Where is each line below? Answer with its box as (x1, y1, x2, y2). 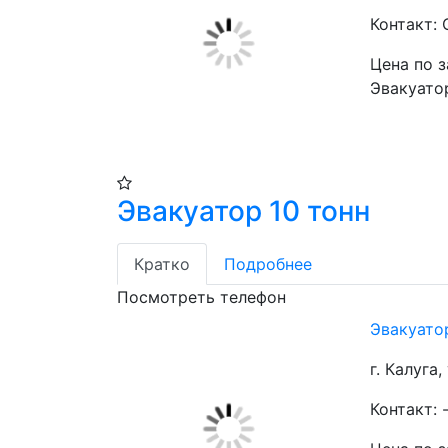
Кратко (134, 254, 190, 275)
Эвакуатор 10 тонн (117, 194, 370, 229)
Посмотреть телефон (117, 287, 286, 308)
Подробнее (224, 254, 312, 275)
